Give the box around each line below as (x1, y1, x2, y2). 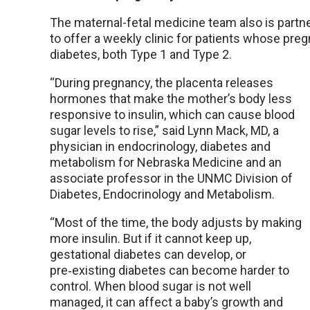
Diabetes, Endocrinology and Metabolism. (50, 187, 275, 202)
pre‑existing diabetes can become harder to (50, 263, 289, 278)
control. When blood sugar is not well (50, 279, 251, 294)
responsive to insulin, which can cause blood (50, 107, 295, 122)
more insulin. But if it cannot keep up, (50, 231, 251, 246)
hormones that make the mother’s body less (50, 91, 292, 107)
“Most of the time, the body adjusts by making (50, 215, 302, 230)
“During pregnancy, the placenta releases (50, 75, 273, 91)
